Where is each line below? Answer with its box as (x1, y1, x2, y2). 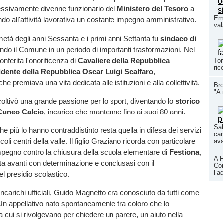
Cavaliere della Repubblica (78, 56, 170, 65)
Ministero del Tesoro (117, 4, 188, 13)
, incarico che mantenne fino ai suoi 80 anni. (44, 107, 185, 116)
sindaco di (160, 34, 196, 43)
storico (175, 96, 200, 105)
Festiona (169, 147, 199, 156)
